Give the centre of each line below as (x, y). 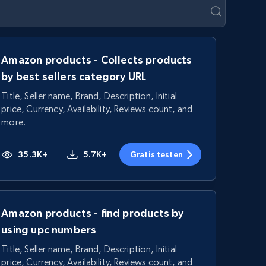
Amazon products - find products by (93, 213)
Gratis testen (156, 154)
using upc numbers (49, 229)
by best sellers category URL (74, 76)
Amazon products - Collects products (97, 60)
